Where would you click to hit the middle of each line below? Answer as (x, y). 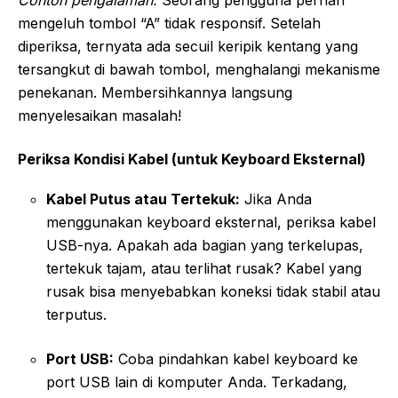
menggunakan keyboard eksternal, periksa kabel (211, 222)
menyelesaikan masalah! (99, 115)
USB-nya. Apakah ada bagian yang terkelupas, (205, 245)
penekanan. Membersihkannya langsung (155, 92)
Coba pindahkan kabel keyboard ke (236, 358)
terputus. (76, 314)
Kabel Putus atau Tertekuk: (143, 199)
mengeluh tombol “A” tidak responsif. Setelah (169, 23)
